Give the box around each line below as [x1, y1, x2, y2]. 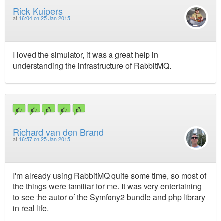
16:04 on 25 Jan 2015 [19, 14, 70, 22]
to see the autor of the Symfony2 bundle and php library [13, 191, 205, 203]
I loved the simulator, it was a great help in [13, 49, 158, 61]
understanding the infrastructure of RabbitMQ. [13, 60, 171, 72]
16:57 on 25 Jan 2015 [19, 135, 70, 143]
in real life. [13, 202, 49, 214]
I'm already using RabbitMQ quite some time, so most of [13, 169, 206, 181]
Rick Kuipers [13, 4, 63, 18]
